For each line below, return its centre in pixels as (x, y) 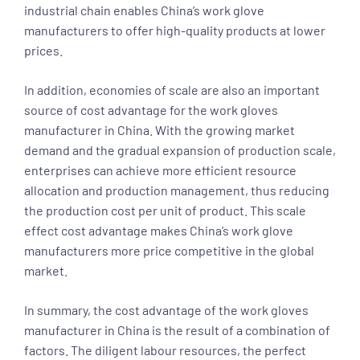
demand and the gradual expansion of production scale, (180, 150)
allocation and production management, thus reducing (177, 190)
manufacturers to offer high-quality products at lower (175, 30)
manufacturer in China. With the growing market (160, 130)
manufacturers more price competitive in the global (169, 250)
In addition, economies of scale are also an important (172, 90)
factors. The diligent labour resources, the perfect (165, 350)
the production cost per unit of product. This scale (165, 210)
